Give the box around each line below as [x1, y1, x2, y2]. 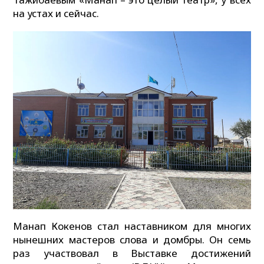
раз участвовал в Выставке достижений [13, 246, 251, 260]
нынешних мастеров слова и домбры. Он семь [13, 233, 251, 247]
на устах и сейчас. [13, 6, 100, 21]
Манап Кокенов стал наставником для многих [13, 219, 251, 233]
